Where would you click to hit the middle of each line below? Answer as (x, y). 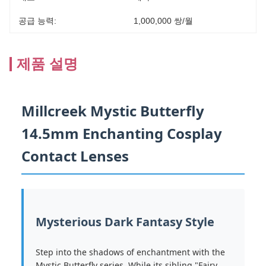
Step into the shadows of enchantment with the (130, 252)
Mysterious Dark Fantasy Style (125, 222)
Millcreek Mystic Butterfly (113, 111)
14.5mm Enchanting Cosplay (122, 133)
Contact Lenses (75, 156)
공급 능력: (37, 21)
